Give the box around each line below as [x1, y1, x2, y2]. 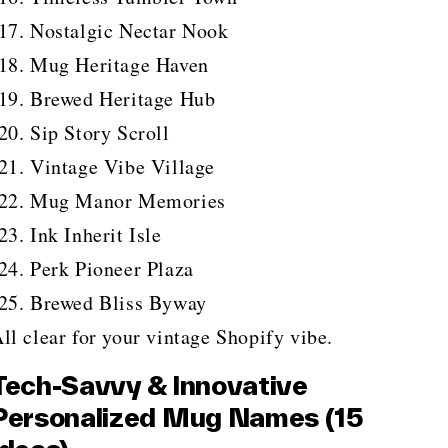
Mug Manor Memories [30, 186, 226, 214]
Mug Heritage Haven [30, 50, 209, 78]
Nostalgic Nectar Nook [30, 16, 229, 44]
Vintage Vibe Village [30, 152, 215, 180]
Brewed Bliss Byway [30, 288, 207, 316]
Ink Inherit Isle [30, 220, 162, 248]
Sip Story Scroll [30, 118, 170, 146]
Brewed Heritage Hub [30, 84, 216, 112]
